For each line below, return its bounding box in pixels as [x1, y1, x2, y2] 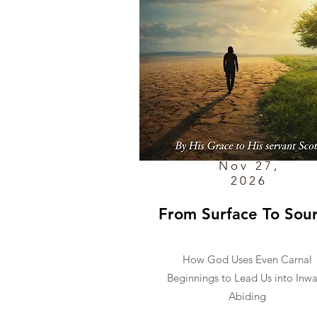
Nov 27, [218, 158, 280, 173]
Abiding [228, 289, 266, 303]
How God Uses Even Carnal [182, 253, 312, 266]
